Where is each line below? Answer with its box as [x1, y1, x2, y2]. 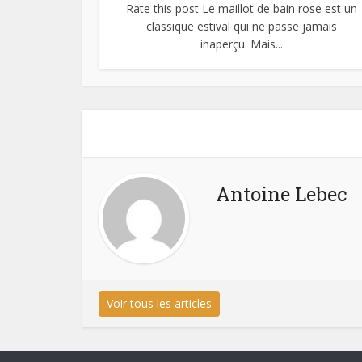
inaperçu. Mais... [200, 36, 283, 53]
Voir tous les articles [107, 296, 212, 312]
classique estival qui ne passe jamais [145, 19, 337, 35]
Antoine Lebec [216, 181, 347, 208]
